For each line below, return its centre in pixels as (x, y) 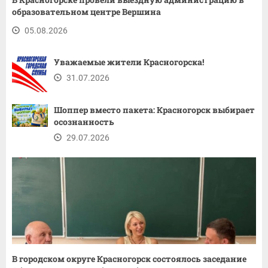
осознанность (84, 122)
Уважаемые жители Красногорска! (129, 62)
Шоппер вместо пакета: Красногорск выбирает (154, 110)
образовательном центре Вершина (86, 12)
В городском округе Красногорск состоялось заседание (129, 259)
